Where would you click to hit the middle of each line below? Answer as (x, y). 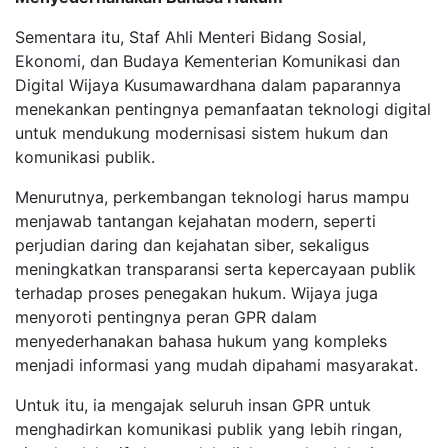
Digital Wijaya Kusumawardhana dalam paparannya (208, 85)
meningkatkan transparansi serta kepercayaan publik (215, 269)
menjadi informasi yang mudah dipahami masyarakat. (216, 365)
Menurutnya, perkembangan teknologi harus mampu (212, 197)
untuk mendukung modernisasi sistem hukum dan (201, 133)
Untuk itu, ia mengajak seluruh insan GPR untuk (193, 405)
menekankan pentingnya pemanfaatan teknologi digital (223, 109)
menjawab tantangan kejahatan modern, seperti (195, 221)
